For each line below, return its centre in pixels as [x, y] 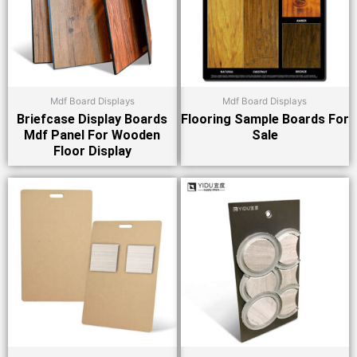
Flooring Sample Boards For [265, 120]
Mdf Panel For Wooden [92, 135]
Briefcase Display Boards [92, 120]
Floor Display [92, 151]
